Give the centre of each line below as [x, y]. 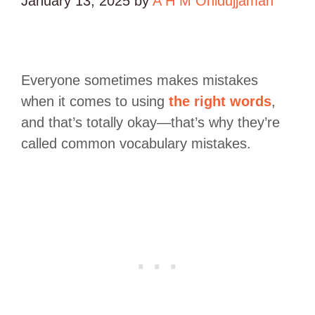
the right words [220, 101]
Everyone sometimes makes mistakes [140, 80]
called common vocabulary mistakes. [136, 143]
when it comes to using [95, 101]
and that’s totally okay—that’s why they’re [150, 122]
